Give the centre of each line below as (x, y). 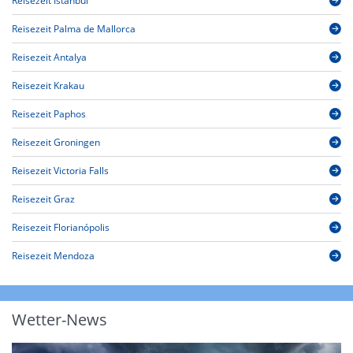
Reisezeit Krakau (48, 86)
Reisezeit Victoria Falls (60, 171)
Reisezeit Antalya (49, 58)
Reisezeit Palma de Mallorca (74, 29)
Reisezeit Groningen (56, 143)
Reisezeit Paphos (49, 114)
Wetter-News (59, 320)
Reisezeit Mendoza (53, 256)
